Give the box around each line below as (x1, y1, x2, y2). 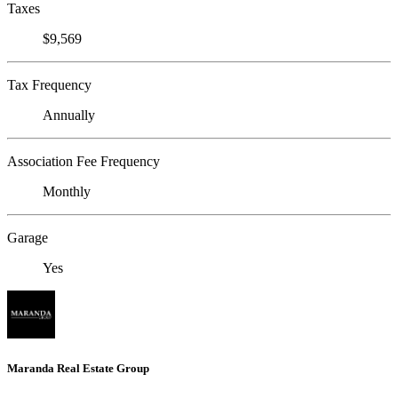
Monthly (43, 183, 91, 199)
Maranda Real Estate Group (7, 361, 149, 375)
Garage (7, 229, 48, 245)
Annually (43, 107, 95, 123)
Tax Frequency (7, 76, 92, 92)
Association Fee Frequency (7, 153, 160, 169)
